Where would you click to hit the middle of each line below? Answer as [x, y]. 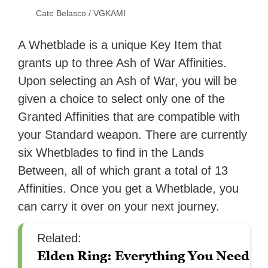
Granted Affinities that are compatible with [129, 116]
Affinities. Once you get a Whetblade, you [129, 188]
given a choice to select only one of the [122, 98]
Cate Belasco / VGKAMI [81, 13]
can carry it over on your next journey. [119, 206]
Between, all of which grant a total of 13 [123, 170]
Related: [60, 238]
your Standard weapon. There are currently [133, 134]
